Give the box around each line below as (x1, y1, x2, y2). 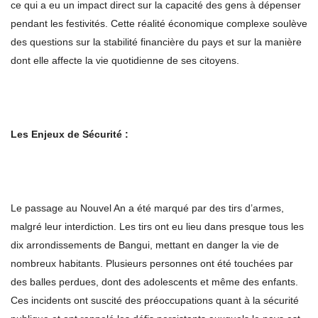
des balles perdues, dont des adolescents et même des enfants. (11, 276, 298, 288)
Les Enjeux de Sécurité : (11, 128, 128, 141)
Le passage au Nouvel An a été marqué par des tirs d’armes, (11, 202, 284, 214)
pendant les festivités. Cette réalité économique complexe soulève (11, 18, 307, 30)
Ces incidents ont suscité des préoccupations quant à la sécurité (11, 295, 299, 307)
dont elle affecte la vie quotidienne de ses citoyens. (11, 55, 239, 67)
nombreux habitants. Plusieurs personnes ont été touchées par (11, 258, 293, 270)
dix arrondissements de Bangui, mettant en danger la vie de (11, 239, 279, 251)
